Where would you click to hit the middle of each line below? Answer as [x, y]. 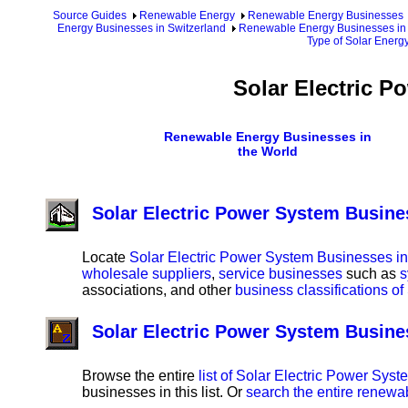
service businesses [280, 274]
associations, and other [158, 291]
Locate [106, 258]
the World [268, 151]
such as [371, 274]
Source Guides [90, 15]
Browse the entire [140, 376]
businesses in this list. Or [164, 393]
